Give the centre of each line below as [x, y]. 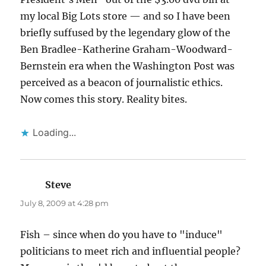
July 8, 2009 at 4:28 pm [65, 203]
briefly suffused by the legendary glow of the [126, 33]
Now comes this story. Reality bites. [104, 99]
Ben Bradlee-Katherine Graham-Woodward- [127, 50]
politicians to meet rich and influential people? [131, 251]
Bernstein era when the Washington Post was [128, 66]
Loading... [55, 133]
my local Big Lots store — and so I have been [126, 16]
